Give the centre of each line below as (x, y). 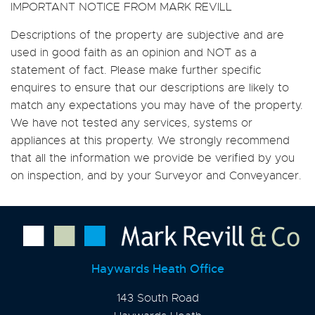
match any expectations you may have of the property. (157, 105)
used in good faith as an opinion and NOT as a (134, 52)
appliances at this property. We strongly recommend (150, 140)
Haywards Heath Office (157, 269)
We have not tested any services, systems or (131, 123)
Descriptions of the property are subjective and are (147, 35)
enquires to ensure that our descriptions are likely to (150, 88)
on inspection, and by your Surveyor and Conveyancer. (156, 175)
